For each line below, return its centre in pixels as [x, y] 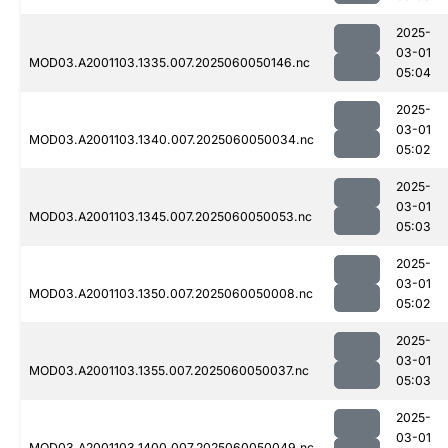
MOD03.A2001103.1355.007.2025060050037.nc [169, 371]
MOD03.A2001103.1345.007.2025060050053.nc [170, 217]
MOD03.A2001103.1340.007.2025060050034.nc [171, 140]
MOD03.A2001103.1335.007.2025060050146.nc [169, 63]
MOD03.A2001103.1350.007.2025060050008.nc [171, 294]
